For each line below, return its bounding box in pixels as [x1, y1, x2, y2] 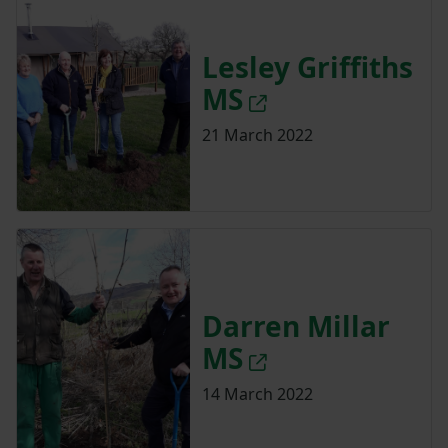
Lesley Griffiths [201, 47, 413, 86]
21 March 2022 [201, 123, 313, 146]
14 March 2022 [201, 383, 313, 406]
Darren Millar [201, 307, 390, 346]
